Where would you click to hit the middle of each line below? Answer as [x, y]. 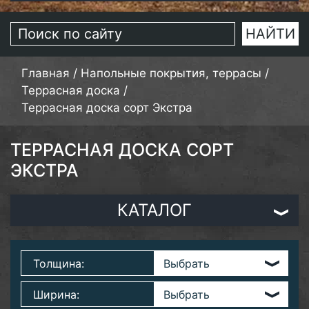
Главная [46, 73]
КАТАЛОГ [154, 210]
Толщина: [59, 263]
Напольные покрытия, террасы [171, 73]
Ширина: [56, 295]
